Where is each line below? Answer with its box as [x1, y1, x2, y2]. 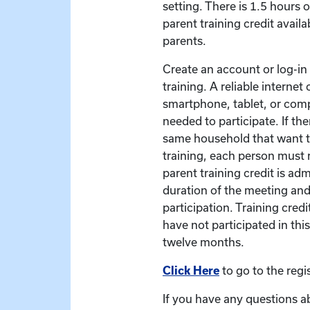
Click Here [163, 264, 219, 277]
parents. [163, 35, 206, 47]
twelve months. [163, 236, 244, 248]
